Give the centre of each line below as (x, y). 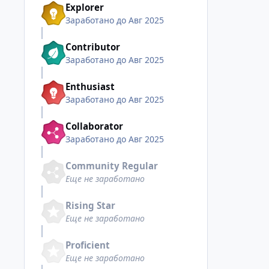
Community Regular (112, 165)
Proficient (88, 245)
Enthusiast (90, 86)
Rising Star (90, 205)
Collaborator (94, 126)
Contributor (93, 47)
